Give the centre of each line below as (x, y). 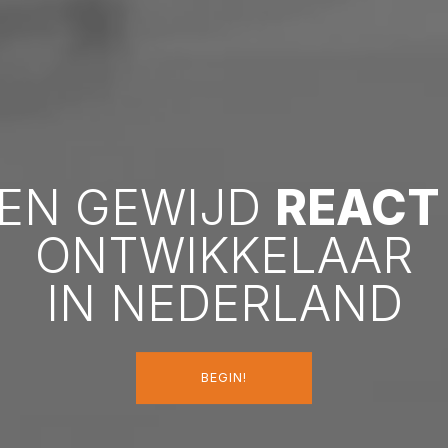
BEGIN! (224, 377)
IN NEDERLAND (224, 304)
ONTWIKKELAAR (224, 256)
